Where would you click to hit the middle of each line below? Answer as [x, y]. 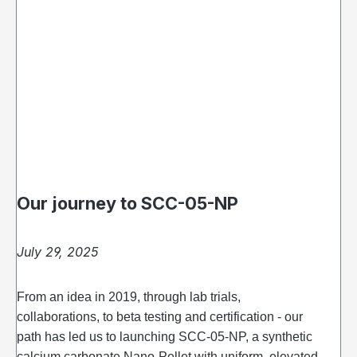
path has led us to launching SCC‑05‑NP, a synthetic [165, 337]
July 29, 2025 [57, 252]
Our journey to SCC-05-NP [127, 204]
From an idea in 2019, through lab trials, [129, 297]
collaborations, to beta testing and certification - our [160, 317]
